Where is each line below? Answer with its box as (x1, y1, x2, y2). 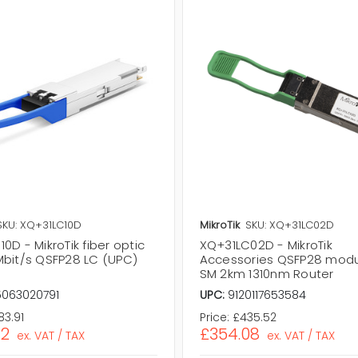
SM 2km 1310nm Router (199, 265, 334, 283)
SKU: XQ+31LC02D (245, 217, 334, 233)
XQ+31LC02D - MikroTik (199, 237, 332, 254)
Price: (199, 309, 229, 326)
